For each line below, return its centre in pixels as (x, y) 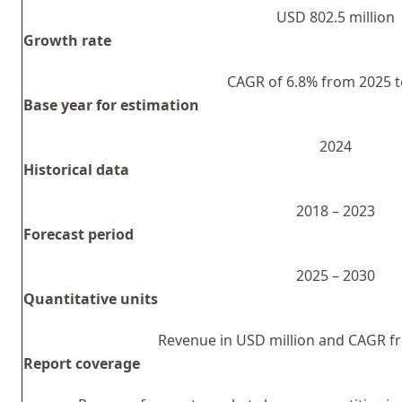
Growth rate (67, 40)
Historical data (76, 169)
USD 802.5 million (336, 17)
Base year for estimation (111, 105)
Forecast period (79, 234)
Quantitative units (91, 298)
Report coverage (82, 363)
